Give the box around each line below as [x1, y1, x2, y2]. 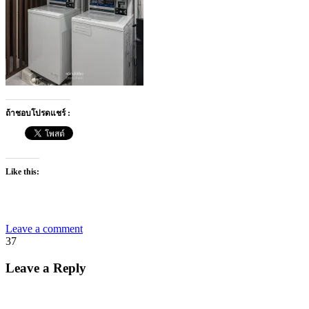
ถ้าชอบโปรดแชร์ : [6, 108, 70, 118]
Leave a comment [6, 222, 83, 235]
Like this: [6, 166, 39, 177]
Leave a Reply [6, 260, 86, 275]
